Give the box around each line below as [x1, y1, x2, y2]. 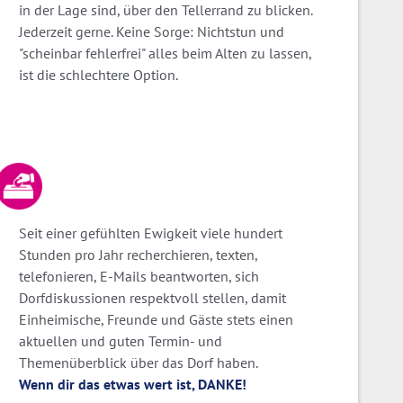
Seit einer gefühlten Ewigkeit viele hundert [19, 223, 282, 242]
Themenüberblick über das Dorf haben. [19, 353, 258, 372]
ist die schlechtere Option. [19, 65, 178, 84]
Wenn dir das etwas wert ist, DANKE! [19, 374, 246, 393]
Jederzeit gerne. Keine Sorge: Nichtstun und [19, 22, 284, 40]
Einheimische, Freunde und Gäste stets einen [19, 309, 293, 328]
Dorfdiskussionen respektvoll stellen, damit [19, 288, 286, 307]
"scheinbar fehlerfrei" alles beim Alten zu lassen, [19, 43, 311, 62]
